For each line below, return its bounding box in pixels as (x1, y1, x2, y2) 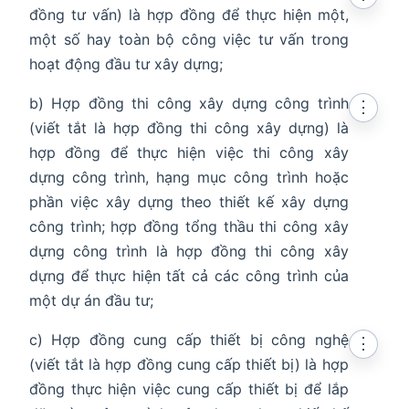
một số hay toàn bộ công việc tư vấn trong (29, 30, 349, 49)
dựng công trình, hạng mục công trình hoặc (29, 168, 349, 187)
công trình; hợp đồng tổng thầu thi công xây (29, 217, 349, 236)
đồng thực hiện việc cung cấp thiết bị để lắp (29, 380, 349, 399)
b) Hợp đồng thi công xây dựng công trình (29, 94, 349, 113)
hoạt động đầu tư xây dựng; (29, 55, 223, 74)
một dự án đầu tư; (29, 291, 153, 310)
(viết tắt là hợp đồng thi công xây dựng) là (29, 119, 349, 138)
